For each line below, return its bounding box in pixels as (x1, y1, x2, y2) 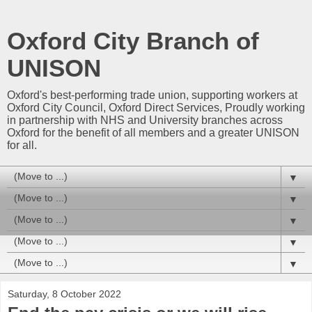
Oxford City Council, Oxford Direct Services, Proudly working (7, 102, 305, 114)
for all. (7, 139, 37, 151)
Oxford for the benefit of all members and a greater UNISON (7, 127, 299, 139)
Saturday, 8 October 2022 (8, 288, 121, 299)
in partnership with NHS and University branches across (7, 114, 283, 126)
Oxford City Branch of (7, 28, 259, 54)
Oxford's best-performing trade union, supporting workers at (7, 89, 297, 101)
